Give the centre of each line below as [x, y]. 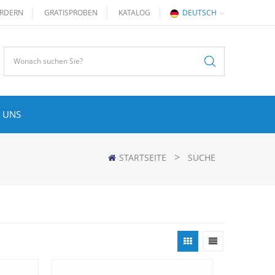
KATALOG [134, 13]
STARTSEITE [143, 157]
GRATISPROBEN [71, 13]
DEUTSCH [199, 13]
